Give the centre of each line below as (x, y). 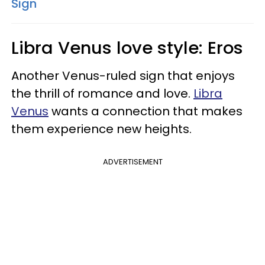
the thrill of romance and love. (102, 93)
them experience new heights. (101, 129)
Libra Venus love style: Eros (127, 48)
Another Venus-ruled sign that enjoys (123, 75)
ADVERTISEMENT (132, 161)
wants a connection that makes (146, 111)
